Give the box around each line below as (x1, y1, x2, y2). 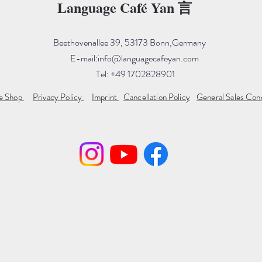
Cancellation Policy (123, 90, 190, 104)
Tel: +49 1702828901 (96, 67, 175, 81)
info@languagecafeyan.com (98, 51, 199, 65)
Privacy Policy (33, 90, 84, 104)
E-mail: (70, 51, 98, 65)
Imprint (92, 90, 119, 104)
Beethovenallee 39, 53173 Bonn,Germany (37, 35, 234, 49)
